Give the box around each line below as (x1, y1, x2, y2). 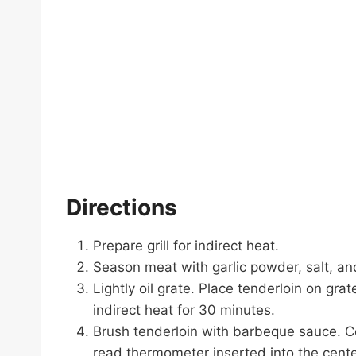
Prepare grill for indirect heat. (93, 237, 279, 253)
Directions (66, 193, 177, 221)
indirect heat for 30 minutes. (93, 301, 275, 318)
